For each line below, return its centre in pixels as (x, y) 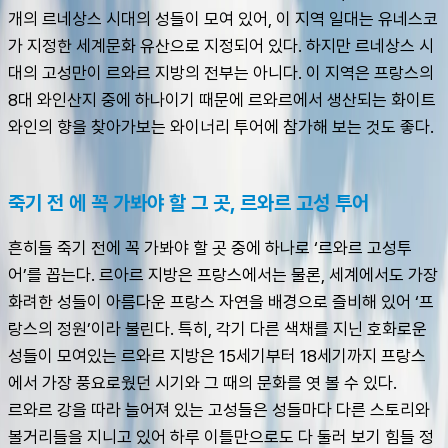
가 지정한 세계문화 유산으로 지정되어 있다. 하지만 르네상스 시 (221, 45)
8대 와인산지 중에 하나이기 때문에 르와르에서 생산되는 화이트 (222, 99)
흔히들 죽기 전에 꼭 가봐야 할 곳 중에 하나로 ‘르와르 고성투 (210, 247)
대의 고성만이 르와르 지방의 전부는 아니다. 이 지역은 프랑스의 (221, 72)
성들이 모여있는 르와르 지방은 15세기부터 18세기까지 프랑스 (217, 355)
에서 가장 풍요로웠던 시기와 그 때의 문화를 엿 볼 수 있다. (204, 382)
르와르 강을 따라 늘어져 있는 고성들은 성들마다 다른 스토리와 (219, 409)
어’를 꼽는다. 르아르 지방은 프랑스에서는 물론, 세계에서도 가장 (223, 274)
